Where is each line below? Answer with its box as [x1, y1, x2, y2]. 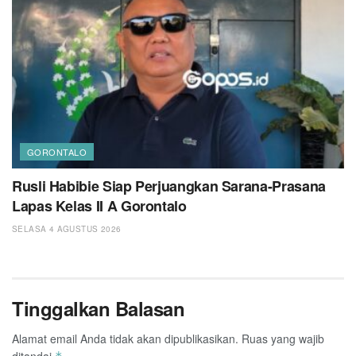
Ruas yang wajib [242, 330, 324, 346]
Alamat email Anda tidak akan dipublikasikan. [12, 330, 238, 346]
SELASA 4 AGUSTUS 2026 [12, 222, 122, 234]
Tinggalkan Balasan [12, 294, 185, 322]
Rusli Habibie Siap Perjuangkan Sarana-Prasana [12, 175, 326, 196]
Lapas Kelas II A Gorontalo [12, 195, 187, 216]
